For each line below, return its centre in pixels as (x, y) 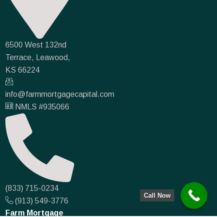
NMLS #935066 (42, 107)
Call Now (157, 195)
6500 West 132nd (36, 45)
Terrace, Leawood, (38, 57)
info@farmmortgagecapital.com (60, 94)
